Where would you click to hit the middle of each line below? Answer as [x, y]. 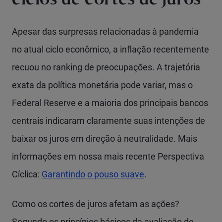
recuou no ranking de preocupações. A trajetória [106, 67]
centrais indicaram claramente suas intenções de [109, 121]
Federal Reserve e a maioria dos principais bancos [110, 103]
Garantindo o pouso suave [93, 174]
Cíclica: [27, 174]
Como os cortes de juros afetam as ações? [96, 204]
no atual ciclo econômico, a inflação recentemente [111, 49]
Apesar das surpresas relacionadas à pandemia [105, 31]
